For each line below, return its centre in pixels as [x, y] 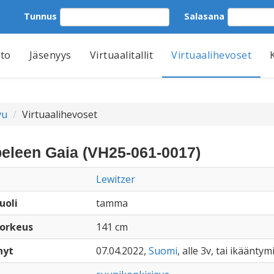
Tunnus [40, 16]
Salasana [204, 16]
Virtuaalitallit [121, 55]
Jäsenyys [50, 55]
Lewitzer [115, 179]
